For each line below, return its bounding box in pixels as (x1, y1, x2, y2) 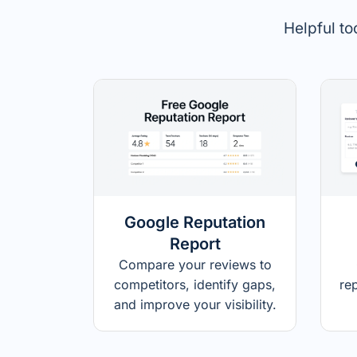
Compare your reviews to (118, 256, 272, 273)
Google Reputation (124, 212, 265, 232)
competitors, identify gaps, (114, 276, 276, 292)
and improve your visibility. (113, 296, 277, 312)
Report (169, 233, 221, 253)
